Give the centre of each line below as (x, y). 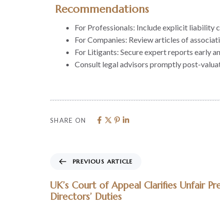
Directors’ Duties (86, 197)
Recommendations (102, 9)
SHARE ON (68, 120)
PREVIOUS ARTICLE (103, 162)
